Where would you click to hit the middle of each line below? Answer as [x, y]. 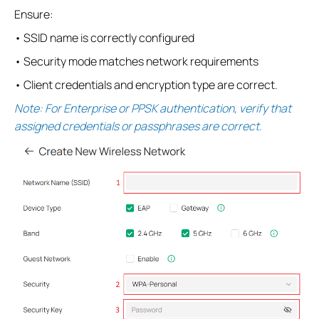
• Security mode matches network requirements [136, 61]
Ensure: [34, 14]
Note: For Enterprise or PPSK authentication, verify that [153, 108]
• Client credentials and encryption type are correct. [146, 84]
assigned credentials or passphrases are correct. [138, 126]
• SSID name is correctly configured [104, 37]
